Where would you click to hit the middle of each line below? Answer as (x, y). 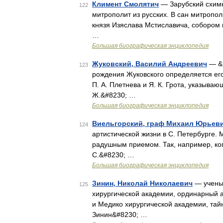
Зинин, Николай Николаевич (142, 183)
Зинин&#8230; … (120, 215)
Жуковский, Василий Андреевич (150, 64)
